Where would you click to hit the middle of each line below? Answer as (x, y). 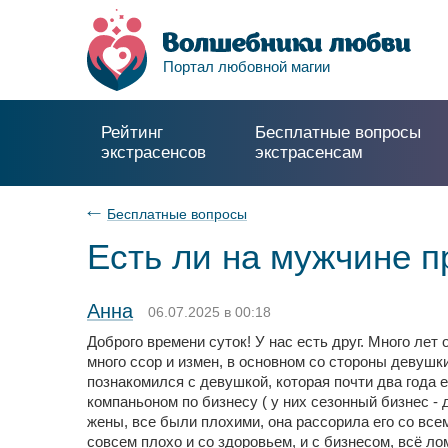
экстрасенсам (308, 152)
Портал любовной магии (246, 66)
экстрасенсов (153, 152)
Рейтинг (132, 132)
